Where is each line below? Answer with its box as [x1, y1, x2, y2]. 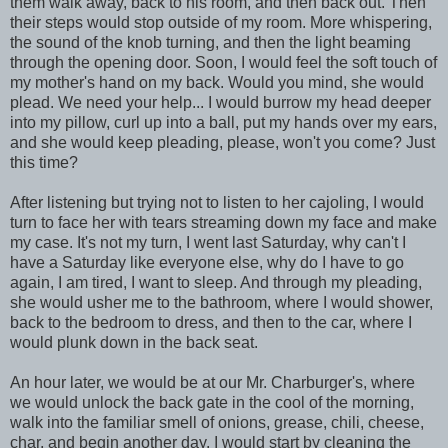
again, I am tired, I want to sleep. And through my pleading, [10, 273, 422, 291]
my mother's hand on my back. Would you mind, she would [10, 73, 424, 91]
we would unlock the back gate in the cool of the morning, [10, 393, 414, 411]
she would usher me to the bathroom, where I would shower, [10, 293, 433, 311]
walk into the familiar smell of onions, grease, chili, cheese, [10, 413, 424, 431]
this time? [10, 153, 78, 171]
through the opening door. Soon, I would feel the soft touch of [10, 53, 437, 71]
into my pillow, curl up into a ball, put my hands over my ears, [10, 113, 437, 131]
